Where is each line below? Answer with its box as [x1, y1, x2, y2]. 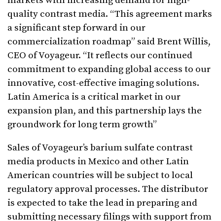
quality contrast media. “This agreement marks [7, 8, 212, 20]
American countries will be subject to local [7, 170, 193, 182]
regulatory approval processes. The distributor [7, 184, 208, 195]
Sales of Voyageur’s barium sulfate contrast [7, 142, 193, 154]
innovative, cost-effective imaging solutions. [7, 77, 199, 89]
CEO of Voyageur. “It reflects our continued [7, 50, 192, 62]
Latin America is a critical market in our [7, 91, 181, 103]
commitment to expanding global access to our [7, 64, 211, 75]
